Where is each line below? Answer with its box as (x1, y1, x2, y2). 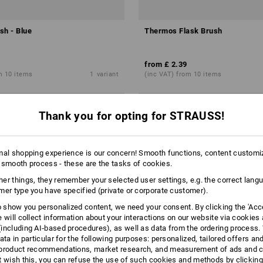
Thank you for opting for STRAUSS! (38, 109, 225, 123)
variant (96, 70, 119, 78)
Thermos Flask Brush (144, 26, 222, 35)
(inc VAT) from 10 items (144, 70, 222, 78)
